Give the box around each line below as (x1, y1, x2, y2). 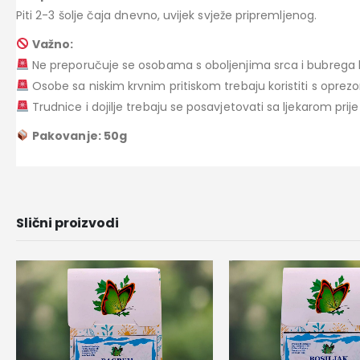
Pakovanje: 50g (32, 128, 127, 145)
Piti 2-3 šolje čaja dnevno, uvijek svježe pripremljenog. (16, 7, 317, 24)
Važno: (32, 36, 74, 53)
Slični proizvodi (16, 214, 119, 233)
